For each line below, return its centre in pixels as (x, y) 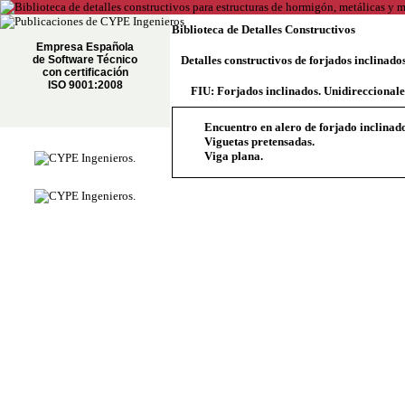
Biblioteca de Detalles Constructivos (264, 29)
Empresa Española (85, 47)
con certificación (85, 72)
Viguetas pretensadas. (259, 141)
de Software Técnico (85, 60)
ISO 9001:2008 (85, 85)
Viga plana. (234, 156)
